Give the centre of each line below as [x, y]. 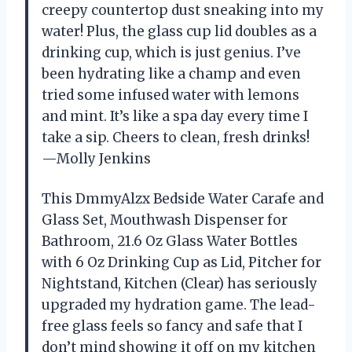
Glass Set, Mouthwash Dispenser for [165, 220]
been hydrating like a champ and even [171, 73]
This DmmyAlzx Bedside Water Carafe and [183, 198]
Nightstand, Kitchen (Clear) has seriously [180, 283]
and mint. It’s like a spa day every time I [175, 116]
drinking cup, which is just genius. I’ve [171, 52]
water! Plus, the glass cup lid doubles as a [179, 31]
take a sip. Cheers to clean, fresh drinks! [176, 137]
